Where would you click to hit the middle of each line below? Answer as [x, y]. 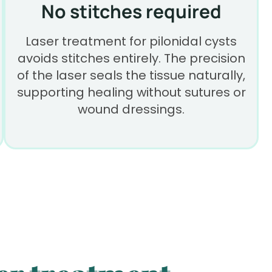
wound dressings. [131, 110]
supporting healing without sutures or [131, 93]
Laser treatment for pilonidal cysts [131, 42]
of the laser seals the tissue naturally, [131, 76]
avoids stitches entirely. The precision [131, 59]
